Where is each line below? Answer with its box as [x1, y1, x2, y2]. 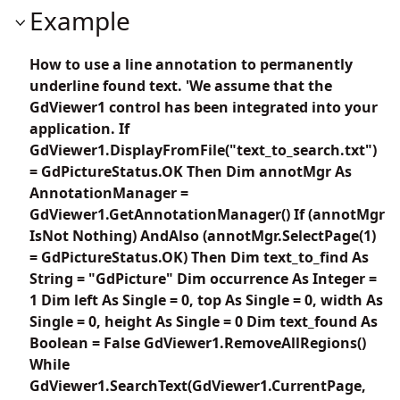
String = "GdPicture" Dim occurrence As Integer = [29, 268, 377, 288]
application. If [29, 118, 129, 138]
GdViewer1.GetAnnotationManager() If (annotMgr [29, 204, 385, 224]
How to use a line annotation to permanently [29, 54, 353, 74]
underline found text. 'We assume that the [29, 75, 332, 96]
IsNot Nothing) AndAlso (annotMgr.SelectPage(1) [29, 225, 376, 246]
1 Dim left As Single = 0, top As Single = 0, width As [29, 289, 383, 310]
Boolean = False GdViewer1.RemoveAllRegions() [29, 332, 366, 353]
